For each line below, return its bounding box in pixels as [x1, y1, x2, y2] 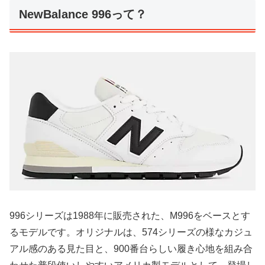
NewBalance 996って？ [19, 8, 147, 21]
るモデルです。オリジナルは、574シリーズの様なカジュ [9, 227, 253, 237]
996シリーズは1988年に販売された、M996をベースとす [9, 210, 250, 221]
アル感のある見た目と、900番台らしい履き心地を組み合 [9, 243, 253, 254]
